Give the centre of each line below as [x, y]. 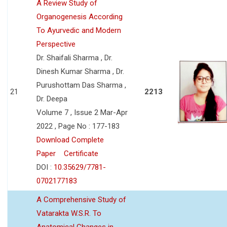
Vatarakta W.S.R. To [69, 213]
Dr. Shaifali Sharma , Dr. [74, 58]
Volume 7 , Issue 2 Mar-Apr [82, 112]
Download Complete [70, 140]
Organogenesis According [80, 16]
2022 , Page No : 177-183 [78, 126]
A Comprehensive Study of [81, 199]
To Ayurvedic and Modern [79, 30]
